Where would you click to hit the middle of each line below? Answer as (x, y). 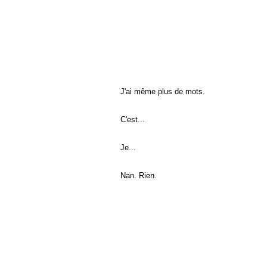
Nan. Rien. (138, 175)
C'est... (132, 119)
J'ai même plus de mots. (162, 91)
